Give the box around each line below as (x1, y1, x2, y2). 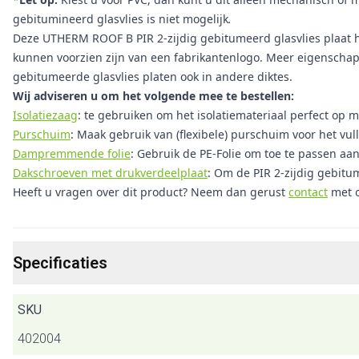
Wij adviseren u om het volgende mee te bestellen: (13, 88, 294, 103)
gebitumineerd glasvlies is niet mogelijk (13, 11, 228, 26)
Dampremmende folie (13, 146, 131, 161)
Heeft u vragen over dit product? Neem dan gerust (13, 184, 288, 200)
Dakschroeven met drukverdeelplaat (13, 165, 208, 180)
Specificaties (13, 253, 107, 272)
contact (288, 184, 328, 200)
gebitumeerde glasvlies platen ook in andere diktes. (13, 69, 292, 84)
